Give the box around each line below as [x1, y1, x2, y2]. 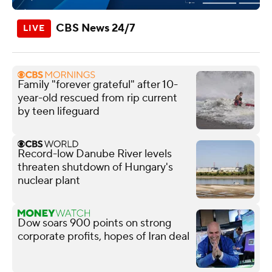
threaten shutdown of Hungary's [18, 160, 173, 174]
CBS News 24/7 [56, 21, 135, 35]
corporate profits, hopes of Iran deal [18, 229, 189, 243]
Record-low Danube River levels [18, 146, 172, 161]
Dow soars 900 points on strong [18, 216, 171, 230]
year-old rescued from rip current [18, 90, 177, 105]
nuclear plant [18, 173, 80, 188]
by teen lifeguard [18, 104, 100, 118]
